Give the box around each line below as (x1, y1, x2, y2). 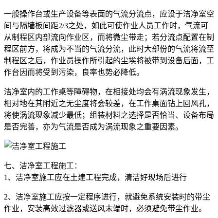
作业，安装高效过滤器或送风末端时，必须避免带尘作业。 (4, 204, 206, 213)
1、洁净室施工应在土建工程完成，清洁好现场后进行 (4, 173, 187, 182)
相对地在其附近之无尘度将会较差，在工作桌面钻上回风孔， (4, 99, 214, 108)
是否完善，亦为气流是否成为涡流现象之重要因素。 (4, 122, 183, 131)
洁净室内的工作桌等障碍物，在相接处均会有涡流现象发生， (4, 87, 214, 96)
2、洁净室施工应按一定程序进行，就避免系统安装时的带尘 (4, 192, 210, 201)
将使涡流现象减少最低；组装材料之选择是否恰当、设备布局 (4, 110, 214, 119)
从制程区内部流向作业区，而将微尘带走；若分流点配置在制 (4, 33, 214, 41)
